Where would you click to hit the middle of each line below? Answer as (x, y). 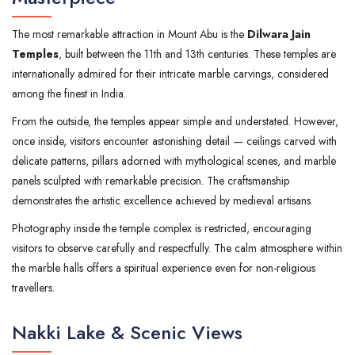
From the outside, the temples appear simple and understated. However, (175, 121)
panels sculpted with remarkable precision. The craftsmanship (151, 180)
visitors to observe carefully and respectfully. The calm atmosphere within (177, 248)
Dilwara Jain (279, 34)
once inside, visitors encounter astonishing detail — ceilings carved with (174, 141)
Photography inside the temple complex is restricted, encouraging (162, 228)
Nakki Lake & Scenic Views (127, 332)
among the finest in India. (69, 93)
